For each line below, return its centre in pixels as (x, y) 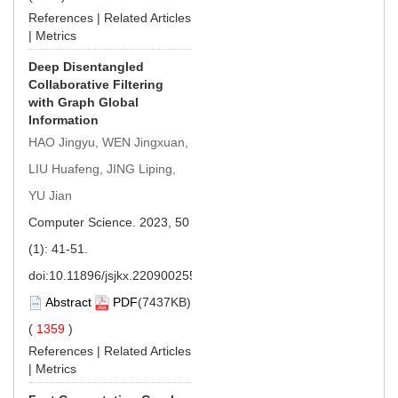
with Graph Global (84, 102)
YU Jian (50, 195)
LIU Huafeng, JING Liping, (102, 168)
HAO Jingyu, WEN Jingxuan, (108, 142)
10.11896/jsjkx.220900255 (123, 275)
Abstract (68, 302)
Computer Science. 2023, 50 (109, 222)
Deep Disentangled (86, 66)
